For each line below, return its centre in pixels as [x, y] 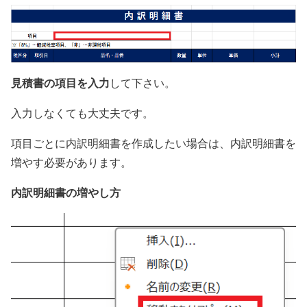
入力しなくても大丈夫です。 [82, 112]
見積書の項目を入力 [60, 82]
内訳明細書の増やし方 [66, 192]
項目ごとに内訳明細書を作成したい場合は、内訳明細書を [153, 143]
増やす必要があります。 [71, 162]
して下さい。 [143, 82]
